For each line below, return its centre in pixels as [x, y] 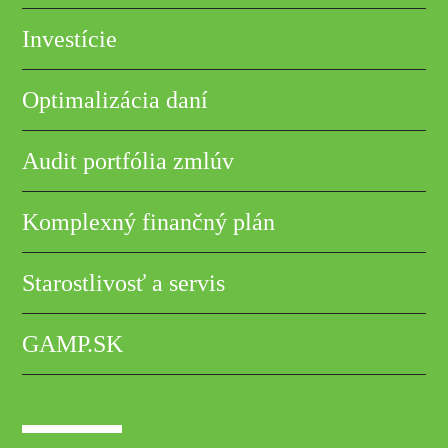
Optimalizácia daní [115, 99]
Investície [70, 38]
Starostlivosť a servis [124, 282]
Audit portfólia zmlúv [128, 160]
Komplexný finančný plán [149, 221]
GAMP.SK [73, 343]
